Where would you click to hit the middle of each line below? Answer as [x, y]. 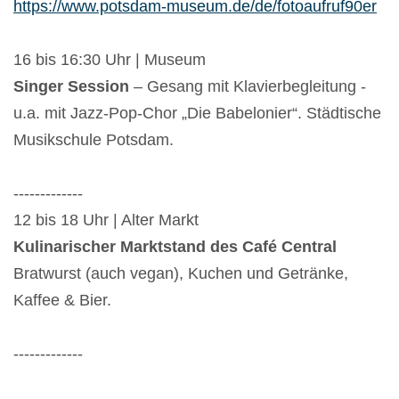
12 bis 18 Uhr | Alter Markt [106, 220]
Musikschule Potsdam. [94, 140]
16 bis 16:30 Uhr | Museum [110, 60]
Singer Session [73, 87]
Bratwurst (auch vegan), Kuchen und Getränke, [181, 274]
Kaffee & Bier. [65, 301]
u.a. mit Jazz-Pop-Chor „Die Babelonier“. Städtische [197, 114]
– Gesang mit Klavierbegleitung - [250, 87]
